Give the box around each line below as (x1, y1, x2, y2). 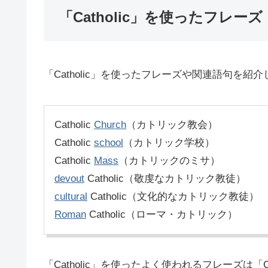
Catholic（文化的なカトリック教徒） (87, 190, 259, 202)
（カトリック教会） (126, 118, 218, 130)
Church (94, 118, 126, 130)
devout (54, 172, 84, 184)
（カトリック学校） (123, 136, 215, 148)
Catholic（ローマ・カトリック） (86, 208, 237, 220)
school (94, 136, 123, 148)
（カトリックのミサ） (118, 154, 220, 166)
